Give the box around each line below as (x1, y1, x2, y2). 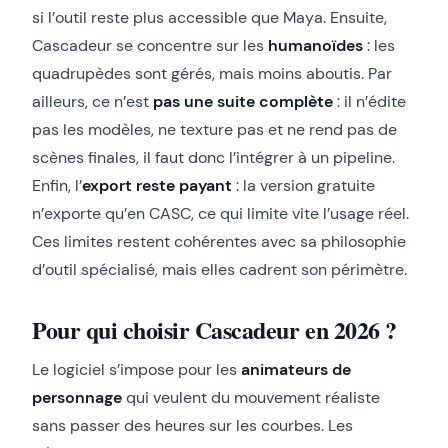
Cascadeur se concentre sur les (32, 35, 268, 57)
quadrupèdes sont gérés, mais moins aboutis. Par (32, 63, 392, 85)
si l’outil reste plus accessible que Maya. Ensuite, (32, 7, 387, 29)
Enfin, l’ (32, 175, 82, 197)
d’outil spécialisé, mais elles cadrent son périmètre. (32, 259, 407, 281)
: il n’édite (333, 91, 406, 113)
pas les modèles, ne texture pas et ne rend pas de (32, 119, 397, 141)
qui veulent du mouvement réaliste (122, 387, 380, 409)
